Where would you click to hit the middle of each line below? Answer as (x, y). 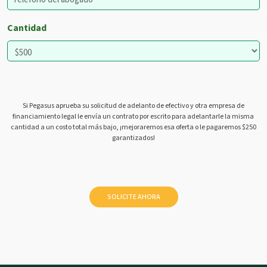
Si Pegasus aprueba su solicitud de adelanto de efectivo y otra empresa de (133, 106)
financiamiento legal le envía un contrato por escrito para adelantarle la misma (133, 117)
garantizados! (133, 138)
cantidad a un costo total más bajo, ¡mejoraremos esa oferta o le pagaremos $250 (133, 127)
